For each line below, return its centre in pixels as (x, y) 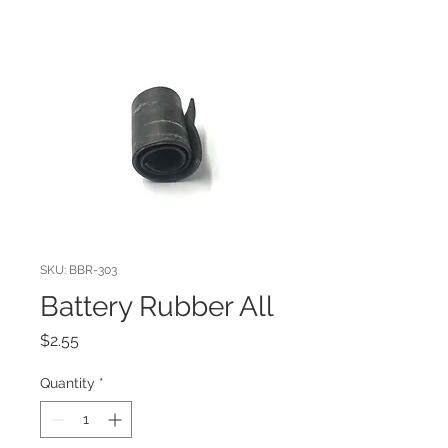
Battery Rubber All (157, 307)
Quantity (67, 383)
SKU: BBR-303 (78, 270)
